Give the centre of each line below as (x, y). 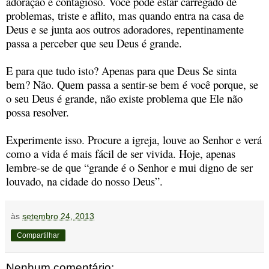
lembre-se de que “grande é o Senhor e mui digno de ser (129, 167)
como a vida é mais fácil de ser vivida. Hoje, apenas (121, 153)
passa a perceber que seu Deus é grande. (94, 43)
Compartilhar (38, 235)
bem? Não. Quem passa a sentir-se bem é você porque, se (132, 84)
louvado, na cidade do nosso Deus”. (84, 181)
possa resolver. (38, 112)
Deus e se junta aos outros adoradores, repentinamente (125, 29)
